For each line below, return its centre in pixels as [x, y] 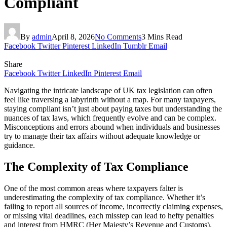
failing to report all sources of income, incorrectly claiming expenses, [113, 206]
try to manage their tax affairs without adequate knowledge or [102, 136]
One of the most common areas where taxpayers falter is [93, 188]
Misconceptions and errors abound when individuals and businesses [112, 127]
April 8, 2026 [73, 36]
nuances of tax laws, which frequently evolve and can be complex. [110, 118]
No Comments [118, 36]
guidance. [20, 145]
